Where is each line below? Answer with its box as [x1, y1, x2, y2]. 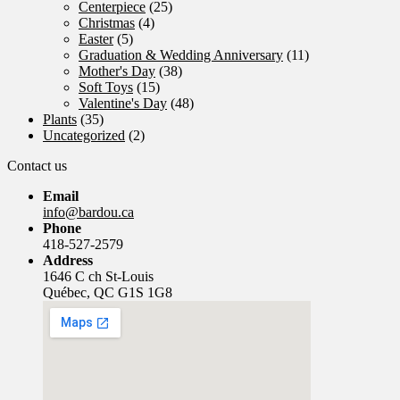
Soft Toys [79, 79, 133, 95]
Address [43, 252, 93, 268]
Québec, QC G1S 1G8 [43, 284, 172, 300]
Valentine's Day [79, 95, 167, 111]
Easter [79, 30, 113, 46]
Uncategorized [43, 127, 125, 143]
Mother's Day [79, 62, 155, 79]
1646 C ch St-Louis [43, 268, 154, 284]
